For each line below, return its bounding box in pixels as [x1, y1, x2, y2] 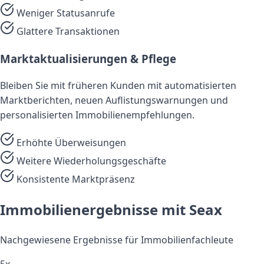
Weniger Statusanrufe [16, 6, 115, 20]
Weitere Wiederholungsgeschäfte [16, 154, 166, 167]
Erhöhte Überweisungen [16, 136, 126, 149]
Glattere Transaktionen [16, 25, 120, 38]
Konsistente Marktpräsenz [16, 172, 135, 186]
